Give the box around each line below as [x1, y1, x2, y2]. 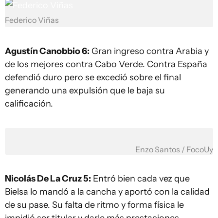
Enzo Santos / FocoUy [135, 145, 213, 154]
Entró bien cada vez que [91, 173, 190, 184]
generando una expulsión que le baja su [5, 85, 165, 96]
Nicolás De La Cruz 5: [5, 173, 91, 184]
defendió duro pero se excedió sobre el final [5, 72, 181, 83]
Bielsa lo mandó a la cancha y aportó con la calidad [5, 186, 210, 197]
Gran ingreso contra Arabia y [90, 45, 209, 56]
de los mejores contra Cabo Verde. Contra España [5, 58, 207, 70]
